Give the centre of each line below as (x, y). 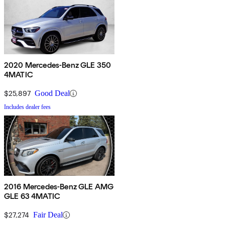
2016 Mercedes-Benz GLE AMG (59, 187)
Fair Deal (48, 215)
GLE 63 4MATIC (32, 196)
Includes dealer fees (27, 107)
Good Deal (52, 93)
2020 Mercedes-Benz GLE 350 (58, 65)
